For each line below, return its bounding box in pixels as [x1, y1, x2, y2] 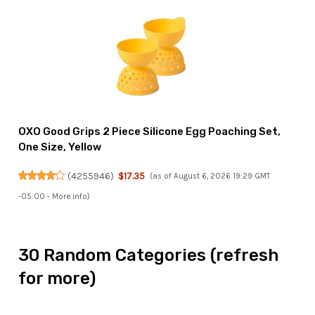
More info [52, 191, 88, 201]
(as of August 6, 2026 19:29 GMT [149, 171, 270, 181]
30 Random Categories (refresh [18, 245, 279, 266]
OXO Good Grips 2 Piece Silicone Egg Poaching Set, [18, 124, 281, 138]
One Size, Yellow [18, 140, 102, 153]
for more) [18, 269, 96, 289]
